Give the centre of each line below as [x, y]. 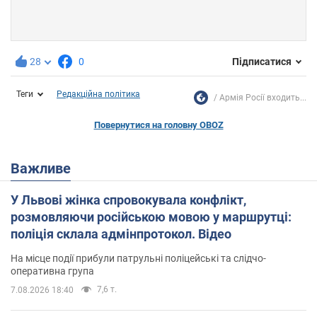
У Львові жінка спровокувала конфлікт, [128, 200]
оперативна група [52, 271]
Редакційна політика [98, 94]
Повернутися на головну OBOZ [158, 125]
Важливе [45, 168]
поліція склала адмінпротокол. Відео [121, 234]
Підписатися [262, 62]
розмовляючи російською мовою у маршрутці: [151, 217]
